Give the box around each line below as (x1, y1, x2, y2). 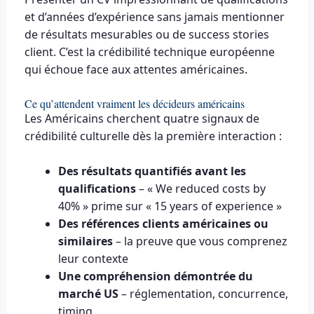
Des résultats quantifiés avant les (57, 163, 246, 179)
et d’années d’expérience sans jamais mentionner (24, 9, 285, 25)
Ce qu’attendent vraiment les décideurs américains (24, 95, 245, 111)
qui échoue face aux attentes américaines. (24, 62, 247, 78)
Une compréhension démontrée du (57, 268, 253, 285)
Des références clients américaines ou (57, 216, 268, 232)
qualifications (57, 181, 136, 197)
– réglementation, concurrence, (118, 286, 288, 302)
